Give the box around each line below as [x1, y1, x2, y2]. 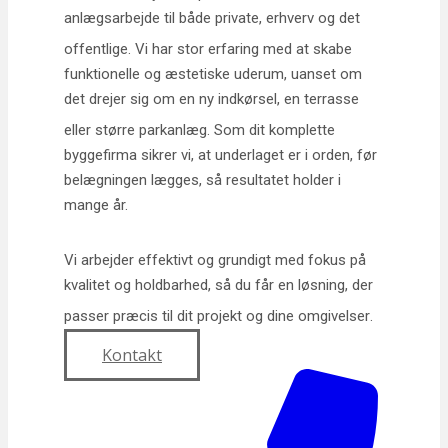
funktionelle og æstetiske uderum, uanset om [64, 65, 362, 84]
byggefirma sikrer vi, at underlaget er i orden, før [64, 146, 377, 165]
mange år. [64, 196, 128, 215]
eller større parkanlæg [64, 121, 207, 140]
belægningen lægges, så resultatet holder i [64, 171, 341, 190]
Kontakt [102, 344, 162, 367]
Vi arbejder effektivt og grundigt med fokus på [64, 251, 366, 270]
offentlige [64, 40, 128, 59]
